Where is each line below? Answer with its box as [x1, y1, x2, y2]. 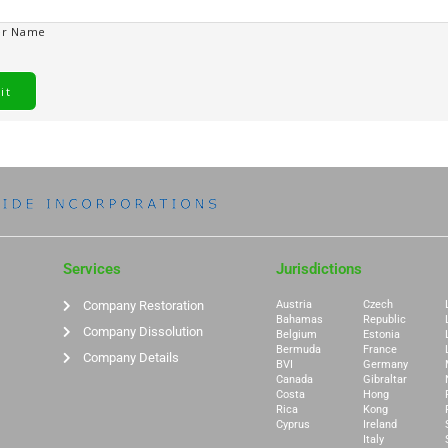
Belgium [276, 328, 318, 342]
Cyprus [276, 418, 311, 432]
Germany [363, 358, 409, 372]
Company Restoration [82, 298, 204, 314]
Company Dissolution [82, 324, 203, 340]
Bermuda [276, 343, 322, 357]
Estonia [363, 328, 401, 342]
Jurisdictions [276, 260, 363, 279]
